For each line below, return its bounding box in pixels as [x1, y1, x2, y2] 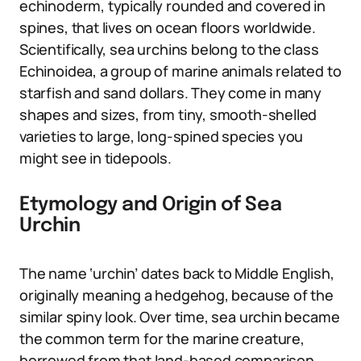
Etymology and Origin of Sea [19, 195, 282, 215]
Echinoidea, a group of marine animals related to [19, 61, 342, 81]
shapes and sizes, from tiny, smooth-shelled [19, 105, 317, 124]
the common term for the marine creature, [19, 329, 305, 348]
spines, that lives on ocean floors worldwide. [19, 18, 316, 37]
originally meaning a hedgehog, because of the [19, 285, 334, 305]
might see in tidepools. [19, 148, 172, 168]
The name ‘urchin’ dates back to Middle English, [19, 263, 334, 283]
